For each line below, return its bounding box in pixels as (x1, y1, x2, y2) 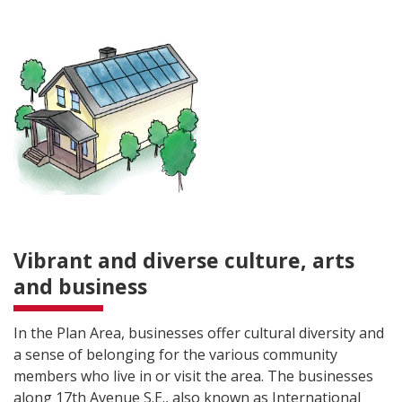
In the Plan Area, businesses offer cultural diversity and (13, 322, 384, 343)
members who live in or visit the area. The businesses (13, 365, 373, 386)
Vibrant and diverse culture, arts (13, 245, 354, 275)
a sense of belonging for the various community (13, 344, 337, 364)
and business (13, 271, 147, 301)
